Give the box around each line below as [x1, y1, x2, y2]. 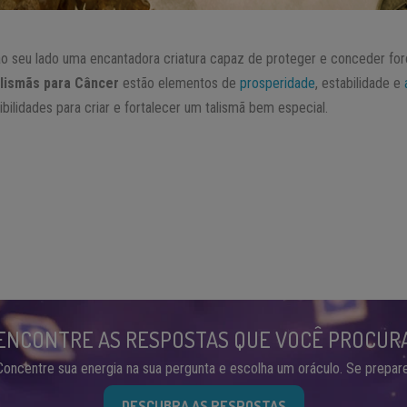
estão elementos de [123, 74, 241, 93]
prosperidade [240, 74, 316, 93]
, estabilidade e [315, 74, 405, 93]
